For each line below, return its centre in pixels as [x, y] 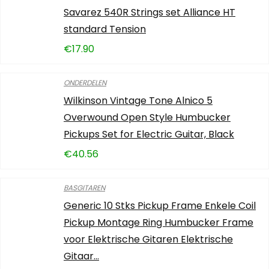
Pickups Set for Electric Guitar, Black [149, 134]
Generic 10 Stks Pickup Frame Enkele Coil [160, 206]
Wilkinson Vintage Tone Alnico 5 [138, 101]
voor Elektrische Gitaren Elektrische [148, 239]
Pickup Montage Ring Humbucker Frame [159, 222]
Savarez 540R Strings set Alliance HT [150, 12]
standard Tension [105, 29]
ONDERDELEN [85, 83]
